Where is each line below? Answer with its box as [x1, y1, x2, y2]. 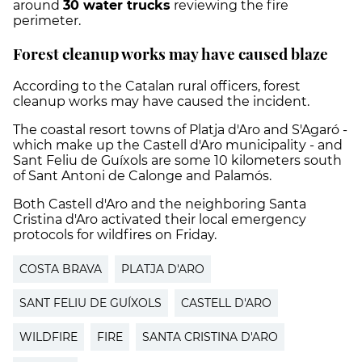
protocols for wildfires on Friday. [13, 227, 217, 243]
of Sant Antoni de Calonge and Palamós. [13, 168, 271, 184]
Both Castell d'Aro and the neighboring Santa [13, 196, 306, 213]
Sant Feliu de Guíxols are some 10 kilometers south [13, 153, 342, 169]
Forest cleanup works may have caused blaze [13, 43, 328, 64]
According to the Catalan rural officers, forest [13, 78, 301, 95]
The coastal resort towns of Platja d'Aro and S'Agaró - [13, 122, 347, 138]
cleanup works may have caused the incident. [13, 94, 309, 110]
